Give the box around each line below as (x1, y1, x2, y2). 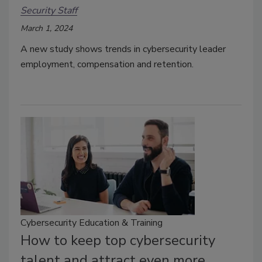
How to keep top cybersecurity (20, 231, 215, 250)
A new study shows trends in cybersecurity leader (20, 43, 226, 56)
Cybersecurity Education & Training (20, 216, 163, 230)
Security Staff (20, 4, 77, 17)
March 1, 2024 (20, 23, 73, 35)
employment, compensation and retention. (20, 58, 194, 71)
